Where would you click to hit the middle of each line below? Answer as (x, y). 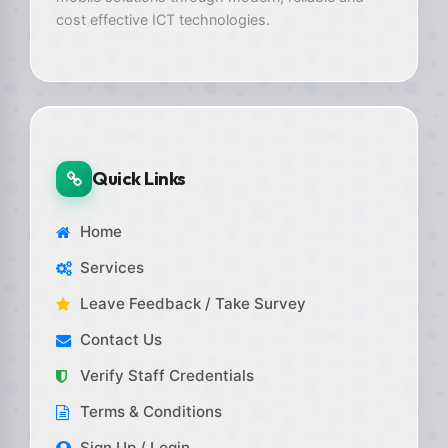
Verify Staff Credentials (167, 375)
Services (112, 267)
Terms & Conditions (151, 411)
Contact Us (121, 339)
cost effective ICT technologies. (163, 19)
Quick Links (139, 178)
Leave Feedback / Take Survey (193, 303)
